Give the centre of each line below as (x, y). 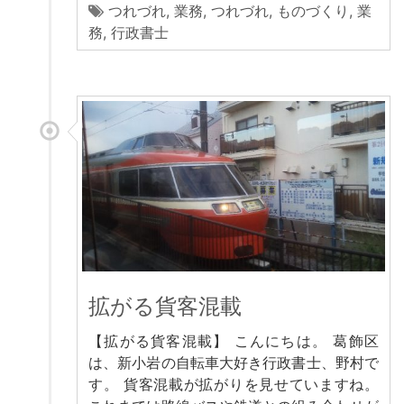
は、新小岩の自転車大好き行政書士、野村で (234, 362)
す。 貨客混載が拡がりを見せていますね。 (234, 384)
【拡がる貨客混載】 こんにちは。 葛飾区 (234, 340)
